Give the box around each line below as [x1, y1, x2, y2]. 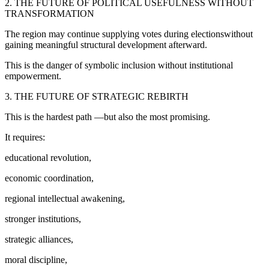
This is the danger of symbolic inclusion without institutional [5, 59, 233, 70]
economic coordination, [5, 172, 94, 183]
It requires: [5, 131, 45, 142]
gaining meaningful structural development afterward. [5, 39, 207, 50]
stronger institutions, [5, 213, 81, 224]
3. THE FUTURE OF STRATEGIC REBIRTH [5, 91, 189, 101]
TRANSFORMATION [5, 8, 94, 19]
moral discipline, [5, 254, 67, 265]
